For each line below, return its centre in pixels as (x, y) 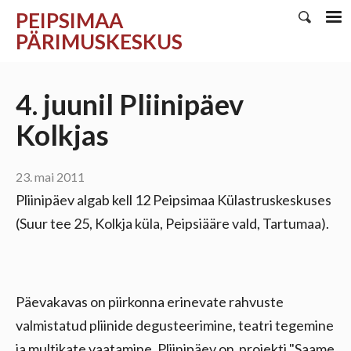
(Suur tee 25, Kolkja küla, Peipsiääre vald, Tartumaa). (172, 223)
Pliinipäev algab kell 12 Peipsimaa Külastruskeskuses (174, 200)
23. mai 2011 (50, 177)
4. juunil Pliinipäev (130, 104)
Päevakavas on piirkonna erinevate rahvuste (150, 302)
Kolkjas (62, 135)
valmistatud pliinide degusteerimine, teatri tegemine (175, 325)
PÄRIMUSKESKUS (99, 42)
